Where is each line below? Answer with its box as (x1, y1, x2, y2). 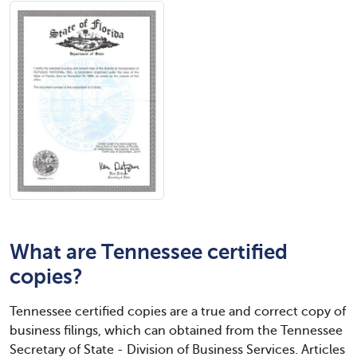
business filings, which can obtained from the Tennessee (10, 324, 343, 338)
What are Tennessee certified (10, 240, 288, 264)
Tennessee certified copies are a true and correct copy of (10, 304, 346, 319)
